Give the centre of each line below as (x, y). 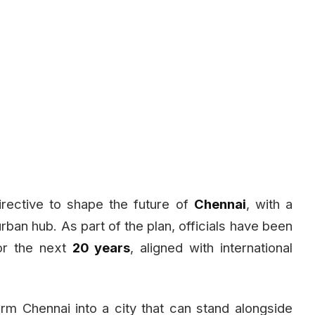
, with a (269, 204)
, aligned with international (211, 247)
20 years (101, 247)
